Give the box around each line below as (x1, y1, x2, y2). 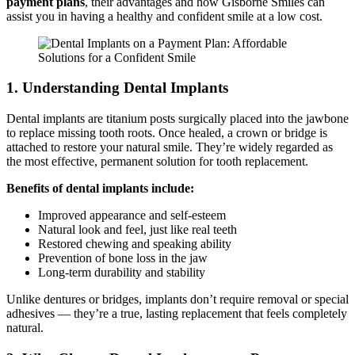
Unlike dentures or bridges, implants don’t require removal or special (6, 292, 349, 307)
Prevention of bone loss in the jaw (38, 251, 208, 265)
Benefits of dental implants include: (6, 181, 194, 196)
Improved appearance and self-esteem (38, 208, 226, 223)
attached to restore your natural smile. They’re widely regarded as (6, 140, 333, 155)
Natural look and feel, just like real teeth (38, 223, 237, 237)
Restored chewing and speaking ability (38, 237, 231, 251)
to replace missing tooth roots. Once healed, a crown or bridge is (6, 126, 327, 140)
